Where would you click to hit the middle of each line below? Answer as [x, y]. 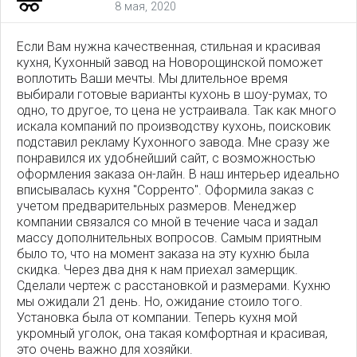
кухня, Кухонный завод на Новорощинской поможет [170, 63]
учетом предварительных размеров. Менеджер [157, 206]
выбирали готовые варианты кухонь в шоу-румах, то [172, 95]
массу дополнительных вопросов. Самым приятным [169, 238]
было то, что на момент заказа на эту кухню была [163, 254]
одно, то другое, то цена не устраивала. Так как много [177, 111]
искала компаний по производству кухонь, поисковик [174, 127]
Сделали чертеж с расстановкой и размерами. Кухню [174, 286]
